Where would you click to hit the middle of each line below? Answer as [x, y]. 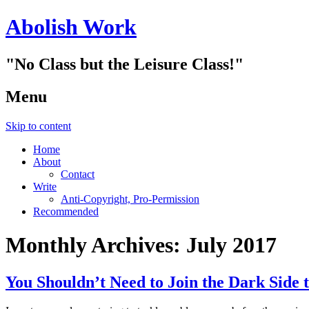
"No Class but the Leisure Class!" [124, 64]
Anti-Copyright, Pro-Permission [130, 199]
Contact [78, 174]
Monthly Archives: [96, 245]
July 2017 [231, 245]
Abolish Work [71, 27]
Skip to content [38, 126]
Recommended [66, 211]
